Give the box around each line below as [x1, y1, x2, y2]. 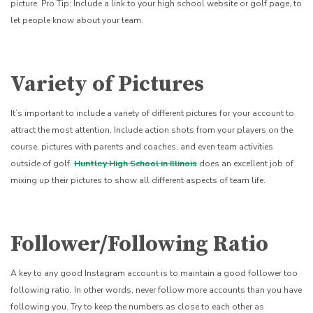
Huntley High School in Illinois [74, 157, 197, 169]
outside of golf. [10, 157, 74, 169]
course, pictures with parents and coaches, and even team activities [10, 140, 273, 152]
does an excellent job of [197, 157, 293, 169]
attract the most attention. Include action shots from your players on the [10, 124, 293, 136]
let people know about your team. [10, 14, 145, 26]
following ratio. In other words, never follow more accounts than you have [10, 284, 302, 296]
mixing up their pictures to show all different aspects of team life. [10, 174, 268, 186]
